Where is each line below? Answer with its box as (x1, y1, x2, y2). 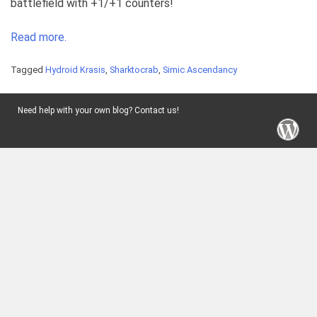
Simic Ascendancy (163, 64, 237, 76)
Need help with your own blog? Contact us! (18, 105, 179, 116)
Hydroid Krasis (45, 64, 105, 76)
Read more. (11, 30, 67, 45)
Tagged (11, 64, 45, 76)
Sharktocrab (110, 64, 158, 76)
